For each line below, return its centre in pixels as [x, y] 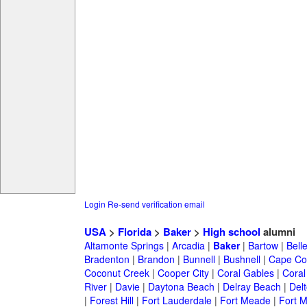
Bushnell [242, 259]
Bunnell [199, 259]
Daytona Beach [181, 287]
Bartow [263, 246]
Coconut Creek [116, 273]
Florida [134, 232]
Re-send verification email [156, 204]
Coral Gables [245, 273]
